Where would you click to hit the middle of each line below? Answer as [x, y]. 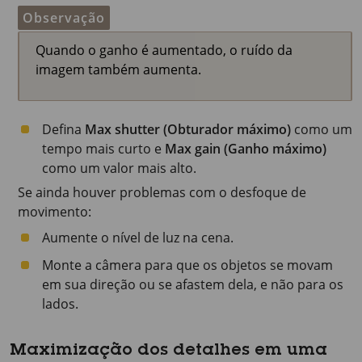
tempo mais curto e [103, 149]
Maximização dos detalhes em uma [168, 351]
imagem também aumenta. [118, 69]
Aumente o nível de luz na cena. [138, 238]
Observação [64, 18]
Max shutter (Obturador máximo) [188, 129]
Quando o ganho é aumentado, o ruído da [164, 50]
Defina [63, 129]
